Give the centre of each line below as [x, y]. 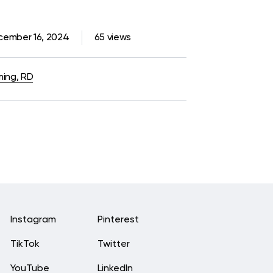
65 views [112, 38]
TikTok [25, 245]
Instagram [33, 220]
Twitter [113, 245]
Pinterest [118, 220]
